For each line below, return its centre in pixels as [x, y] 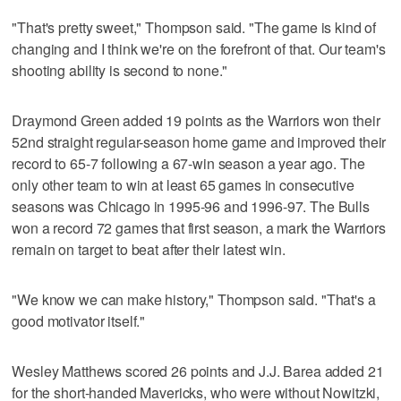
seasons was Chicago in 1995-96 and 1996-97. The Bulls [191, 206]
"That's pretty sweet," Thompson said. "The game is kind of [194, 27]
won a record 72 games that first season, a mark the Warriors [199, 227]
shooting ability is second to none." [120, 70]
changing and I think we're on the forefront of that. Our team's [199, 48]
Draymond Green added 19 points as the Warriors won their [196, 120]
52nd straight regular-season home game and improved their [199, 141]
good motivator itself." [79, 320]
